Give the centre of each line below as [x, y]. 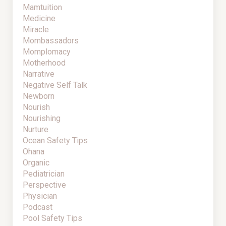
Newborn [39, 96]
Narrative [39, 74]
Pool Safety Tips [52, 218]
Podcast [38, 207]
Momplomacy [47, 52]
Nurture [36, 130]
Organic [36, 163]
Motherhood [44, 63]
